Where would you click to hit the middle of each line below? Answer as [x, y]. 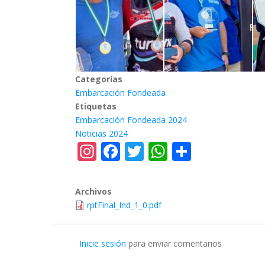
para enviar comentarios [174, 244]
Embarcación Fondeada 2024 [131, 119]
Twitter [175, 149]
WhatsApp [213, 149]
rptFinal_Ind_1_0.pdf [124, 205]
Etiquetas [96, 106]
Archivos [93, 192]
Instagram [141, 149]
